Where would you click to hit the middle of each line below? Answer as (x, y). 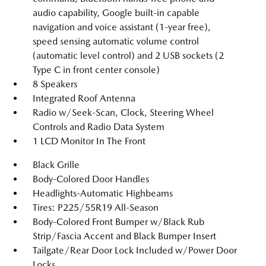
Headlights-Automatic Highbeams (103, 193)
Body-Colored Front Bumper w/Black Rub (118, 222)
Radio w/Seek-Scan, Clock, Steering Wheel (123, 113)
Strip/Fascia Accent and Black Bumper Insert (124, 236)
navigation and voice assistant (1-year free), (122, 27)
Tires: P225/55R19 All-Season (96, 208)
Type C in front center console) (96, 70)
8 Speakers (55, 84)
